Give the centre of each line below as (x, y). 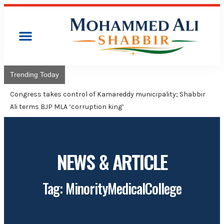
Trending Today (34, 74)
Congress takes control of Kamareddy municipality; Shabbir (108, 94)
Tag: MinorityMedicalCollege (112, 188)
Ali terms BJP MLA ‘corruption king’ (67, 106)
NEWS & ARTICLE (112, 161)
